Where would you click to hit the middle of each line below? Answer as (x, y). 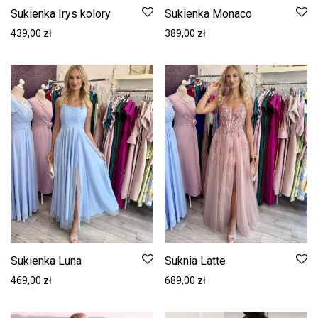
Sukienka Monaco (208, 14)
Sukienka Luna (46, 261)
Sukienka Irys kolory (61, 14)
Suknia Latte (195, 261)
